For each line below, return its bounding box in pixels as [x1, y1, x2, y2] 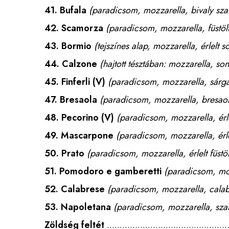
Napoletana [61, 200, 111, 214]
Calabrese [61, 182, 105, 196]
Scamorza [61, 21, 103, 35]
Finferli [61, 75, 90, 88]
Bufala [60, 4, 86, 17]
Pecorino [61, 111, 99, 124]
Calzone [62, 57, 97, 71]
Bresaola [60, 93, 97, 106]
